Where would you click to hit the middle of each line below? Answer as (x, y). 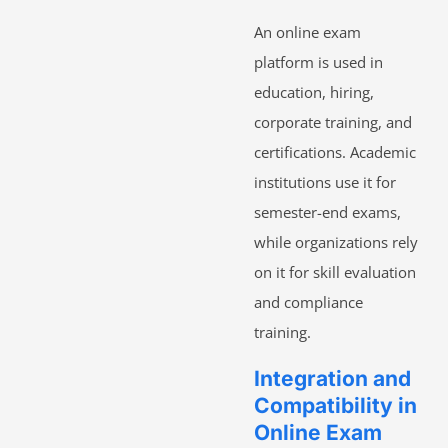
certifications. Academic (335, 152)
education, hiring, (314, 92)
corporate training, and (333, 122)
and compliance (308, 302)
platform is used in (318, 62)
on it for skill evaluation (335, 272)
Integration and (332, 379)
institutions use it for (325, 182)
